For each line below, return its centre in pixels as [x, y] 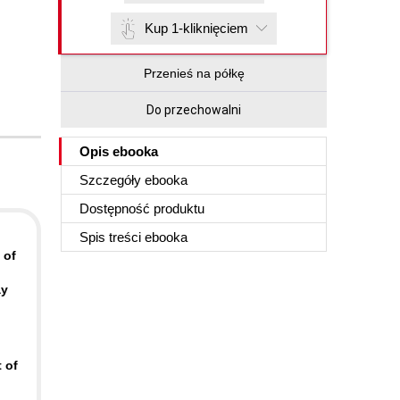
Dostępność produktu [142, 208]
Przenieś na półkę [194, 73]
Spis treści [112, 237]
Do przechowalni [194, 110]
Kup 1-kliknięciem [196, 28]
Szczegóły [112, 180]
